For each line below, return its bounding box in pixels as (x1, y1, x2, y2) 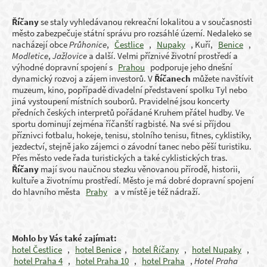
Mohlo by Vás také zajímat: (12, 232, 117, 244)
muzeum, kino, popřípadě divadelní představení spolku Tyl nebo (12, 84, 247, 95)
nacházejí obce (12, 39, 69, 50)
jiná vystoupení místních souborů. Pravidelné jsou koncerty (12, 95, 229, 107)
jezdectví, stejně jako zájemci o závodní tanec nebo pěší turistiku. (12, 141, 252, 152)
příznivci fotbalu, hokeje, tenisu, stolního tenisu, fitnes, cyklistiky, (12, 129, 252, 141)
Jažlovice (52, 50, 87, 61)
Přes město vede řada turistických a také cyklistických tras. (12, 152, 228, 163)
